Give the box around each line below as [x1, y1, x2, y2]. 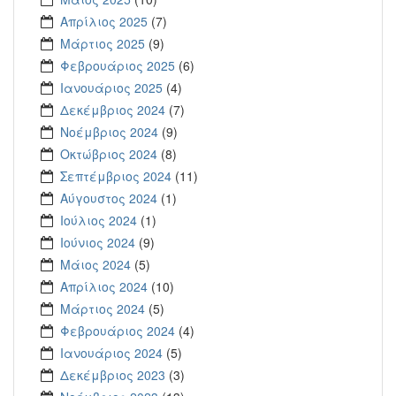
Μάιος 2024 [60, 255, 131, 273]
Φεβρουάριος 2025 [60, 56, 175, 74]
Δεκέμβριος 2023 [60, 365, 165, 384]
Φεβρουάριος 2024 [60, 321, 175, 339]
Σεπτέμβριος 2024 [60, 166, 171, 185]
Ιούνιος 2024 [60, 232, 135, 251]
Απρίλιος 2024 [60, 277, 148, 295]
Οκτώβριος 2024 [60, 144, 157, 163]
